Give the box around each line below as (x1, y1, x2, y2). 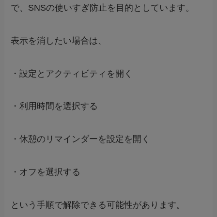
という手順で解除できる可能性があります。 (11, 200, 186, 210)
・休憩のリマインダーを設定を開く (11, 134, 151, 144)
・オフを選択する (11, 167, 81, 177)
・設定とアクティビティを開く (11, 68, 133, 78)
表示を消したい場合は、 (11, 35, 107, 46)
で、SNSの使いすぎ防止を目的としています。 (11, 3, 195, 13)
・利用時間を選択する (11, 101, 98, 111)
